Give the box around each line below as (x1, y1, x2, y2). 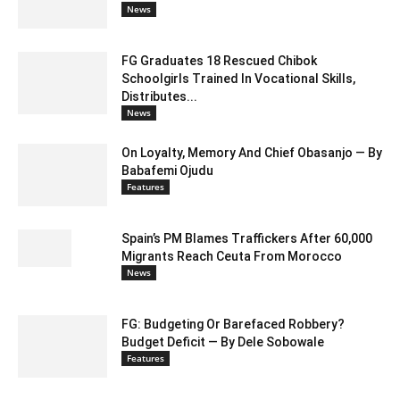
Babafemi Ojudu (121, 162, 213, 178)
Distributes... (121, 88, 197, 104)
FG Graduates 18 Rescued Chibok (121, 53, 317, 68)
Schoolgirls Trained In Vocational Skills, (121, 71, 355, 86)
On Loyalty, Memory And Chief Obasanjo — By (121, 145, 382, 160)
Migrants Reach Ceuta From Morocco (121, 248, 342, 263)
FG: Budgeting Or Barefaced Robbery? (121, 316, 345, 331)
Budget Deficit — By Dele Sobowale (121, 334, 324, 349)
